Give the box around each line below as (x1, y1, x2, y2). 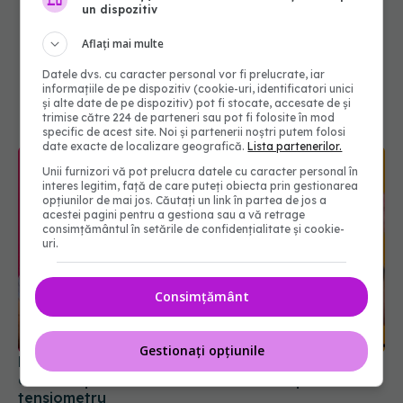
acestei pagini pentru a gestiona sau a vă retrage (42, 207, 306, 221)
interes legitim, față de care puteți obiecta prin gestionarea (42, 178, 359, 193)
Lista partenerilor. (247, 139, 343, 153)
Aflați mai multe (82, 35, 165, 51)
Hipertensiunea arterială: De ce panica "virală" (18, 353, 360, 372)
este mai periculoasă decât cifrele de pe (18, 371, 315, 390)
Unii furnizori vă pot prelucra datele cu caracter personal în (42, 164, 359, 178)
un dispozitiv (82, 2, 158, 16)
